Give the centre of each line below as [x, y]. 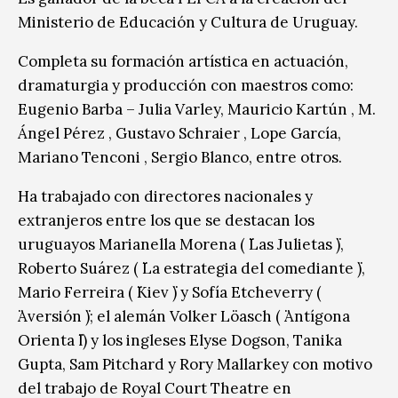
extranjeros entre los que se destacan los [166, 220]
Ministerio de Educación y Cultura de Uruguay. [188, 22]
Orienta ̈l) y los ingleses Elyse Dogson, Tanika [180, 340]
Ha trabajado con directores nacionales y [165, 196]
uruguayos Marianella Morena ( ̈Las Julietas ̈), [181, 244]
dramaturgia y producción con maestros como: [186, 85]
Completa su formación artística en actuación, [183, 61]
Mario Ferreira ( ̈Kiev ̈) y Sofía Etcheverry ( [170, 292]
